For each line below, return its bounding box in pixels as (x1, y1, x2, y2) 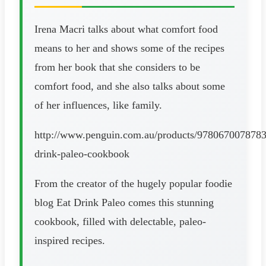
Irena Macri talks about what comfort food (34, 23, 218, 35)
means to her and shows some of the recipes (34, 42, 224, 54)
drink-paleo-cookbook (34, 147, 129, 160)
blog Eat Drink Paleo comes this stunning (34, 196, 214, 208)
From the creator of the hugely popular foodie (34, 177, 232, 189)
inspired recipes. (34, 234, 105, 246)
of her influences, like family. (34, 99, 162, 111)
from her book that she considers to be (34, 61, 200, 73)
